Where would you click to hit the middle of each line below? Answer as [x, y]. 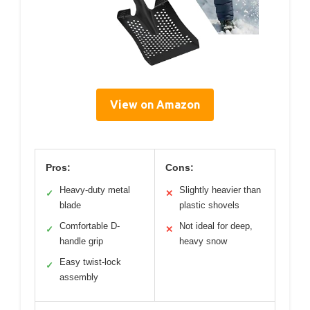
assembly [79, 277]
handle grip [81, 241]
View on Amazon [155, 104]
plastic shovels [209, 205]
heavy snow [203, 241]
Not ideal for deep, [216, 226]
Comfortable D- [90, 226]
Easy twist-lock [90, 262]
